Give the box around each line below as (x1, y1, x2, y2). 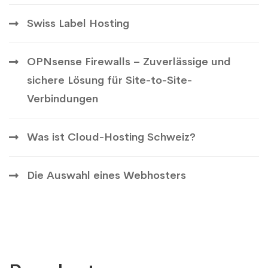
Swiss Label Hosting (27, 17, 129, 30)
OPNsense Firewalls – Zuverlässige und (27, 55, 231, 68)
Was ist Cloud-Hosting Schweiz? (27, 130, 196, 144)
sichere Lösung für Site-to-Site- (27, 74, 192, 87)
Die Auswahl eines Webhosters (27, 169, 186, 182)
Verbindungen (27, 92, 98, 105)
